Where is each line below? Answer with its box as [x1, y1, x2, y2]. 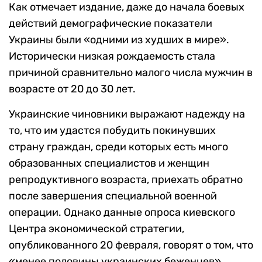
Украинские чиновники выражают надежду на [9, 108, 245, 121]
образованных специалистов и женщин [9, 157, 209, 170]
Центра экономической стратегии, [9, 222, 184, 236]
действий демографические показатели [9, 17, 212, 30]
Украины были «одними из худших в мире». [9, 33, 229, 47]
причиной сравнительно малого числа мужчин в [9, 66, 253, 80]
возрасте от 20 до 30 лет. [9, 82, 136, 96]
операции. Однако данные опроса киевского [9, 206, 235, 219]
